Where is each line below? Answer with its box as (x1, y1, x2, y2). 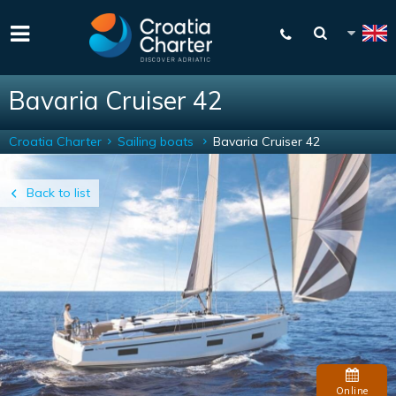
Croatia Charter (9, 133, 102, 149)
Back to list (27, 185, 90, 201)
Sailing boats (118, 133, 197, 149)
